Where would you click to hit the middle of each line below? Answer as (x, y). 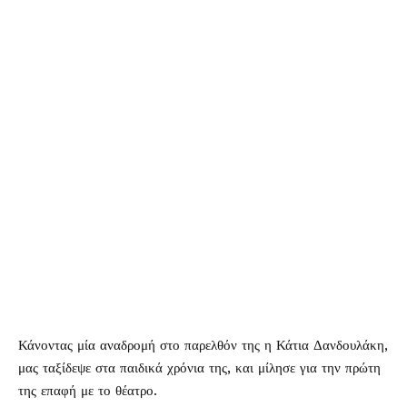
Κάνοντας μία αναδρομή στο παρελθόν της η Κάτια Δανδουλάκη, (203, 345)
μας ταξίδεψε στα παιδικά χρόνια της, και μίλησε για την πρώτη (199, 368)
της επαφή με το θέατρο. (88, 391)
